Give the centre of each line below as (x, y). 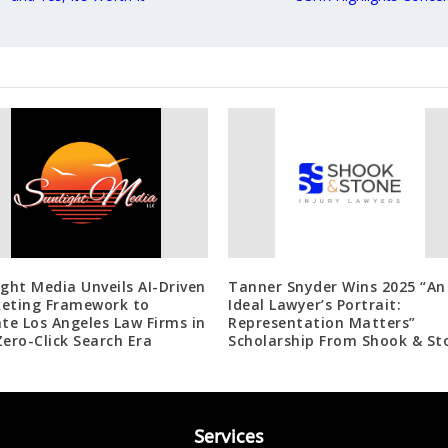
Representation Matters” (322, 322)
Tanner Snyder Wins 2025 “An (337, 286)
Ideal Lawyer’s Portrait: (314, 304)
